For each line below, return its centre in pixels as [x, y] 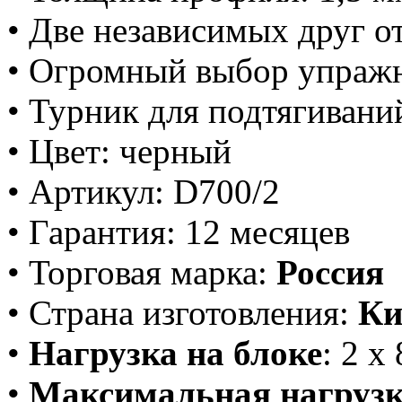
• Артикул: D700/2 [144, 192]
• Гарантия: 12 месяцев [179, 232]
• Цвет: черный [119, 152]
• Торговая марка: [142, 273]
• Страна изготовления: [183, 313]
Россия [330, 273]
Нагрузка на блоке [175, 354]
